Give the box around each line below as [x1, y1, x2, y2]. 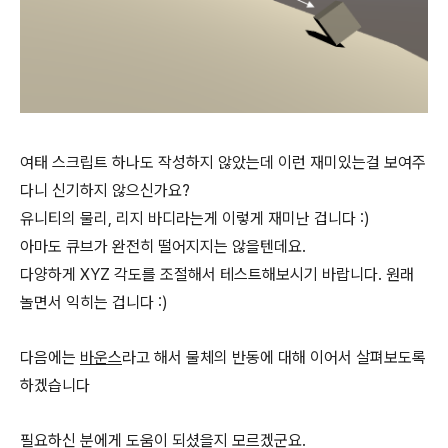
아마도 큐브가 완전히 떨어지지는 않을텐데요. [20, 237, 306, 256]
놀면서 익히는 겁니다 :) [20, 293, 168, 312]
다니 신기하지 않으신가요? [20, 181, 190, 200]
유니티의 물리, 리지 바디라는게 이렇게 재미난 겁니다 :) [20, 209, 370, 228]
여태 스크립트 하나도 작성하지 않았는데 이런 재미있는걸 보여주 [20, 153, 426, 172]
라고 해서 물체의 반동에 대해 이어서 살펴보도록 [122, 348, 426, 367]
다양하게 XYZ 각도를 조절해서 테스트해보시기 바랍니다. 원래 [20, 265, 414, 284]
